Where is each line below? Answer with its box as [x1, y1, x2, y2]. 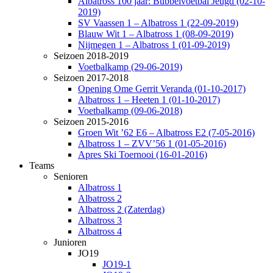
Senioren [54, 171, 88, 182]
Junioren [54, 237, 87, 247]
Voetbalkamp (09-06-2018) [78, 105, 182, 116]
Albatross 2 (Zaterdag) [78, 204, 165, 214]
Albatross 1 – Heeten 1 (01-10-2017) [78, 94, 220, 105]
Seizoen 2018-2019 [54, 51, 129, 61]
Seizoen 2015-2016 [54, 116, 129, 127]
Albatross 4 [78, 226, 122, 236]
